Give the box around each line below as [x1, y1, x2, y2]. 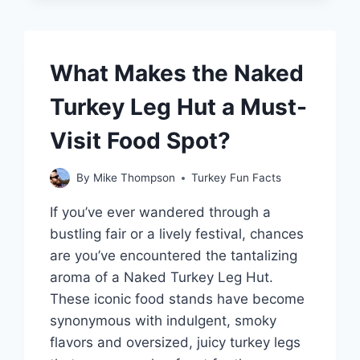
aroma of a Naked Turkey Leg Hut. [50, 269, 274, 286]
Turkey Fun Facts [190, 171, 281, 185]
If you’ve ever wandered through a [50, 204, 272, 221]
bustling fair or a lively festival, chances [50, 226, 305, 243]
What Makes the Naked [50, 59, 305, 87]
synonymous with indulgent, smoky [50, 313, 277, 329]
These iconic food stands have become [50, 291, 305, 308]
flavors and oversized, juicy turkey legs [50, 334, 301, 351]
